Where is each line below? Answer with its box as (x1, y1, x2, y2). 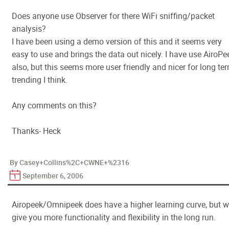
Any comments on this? (12, 100, 97, 111)
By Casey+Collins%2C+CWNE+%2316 (10, 157, 129, 167)
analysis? (12, 23, 46, 34)
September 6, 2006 (22, 171, 83, 180)
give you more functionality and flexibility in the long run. (12, 212, 216, 223)
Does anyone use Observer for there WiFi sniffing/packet (12, 10, 215, 21)
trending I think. (12, 74, 67, 85)
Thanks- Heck (12, 125, 61, 136)
